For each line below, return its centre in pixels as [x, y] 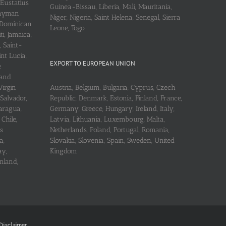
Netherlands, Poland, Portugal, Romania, [109, 130]
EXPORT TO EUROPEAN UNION [92, 63]
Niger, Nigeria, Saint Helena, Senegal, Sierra [115, 17]
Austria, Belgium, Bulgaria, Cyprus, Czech [112, 87]
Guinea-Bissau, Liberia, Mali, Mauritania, [111, 7]
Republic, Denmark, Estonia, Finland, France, [116, 98]
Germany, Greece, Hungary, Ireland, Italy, [112, 108]
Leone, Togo [67, 28]
